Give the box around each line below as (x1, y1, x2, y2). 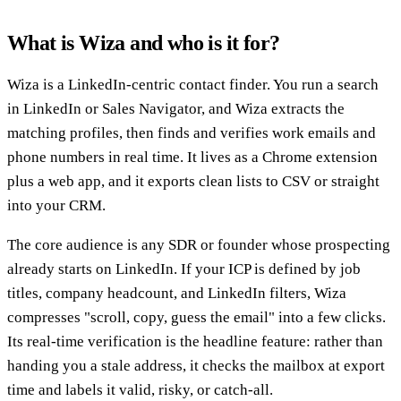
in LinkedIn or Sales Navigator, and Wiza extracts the (7, 99, 345, 117)
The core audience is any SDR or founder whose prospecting (7, 235, 390, 253)
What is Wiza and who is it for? (7, 30, 280, 55)
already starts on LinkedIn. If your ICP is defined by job (7, 260, 361, 277)
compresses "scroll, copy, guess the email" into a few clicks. (7, 308, 386, 326)
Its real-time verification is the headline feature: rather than (7, 332, 383, 350)
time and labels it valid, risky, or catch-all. (7, 380, 273, 398)
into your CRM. (7, 196, 106, 214)
